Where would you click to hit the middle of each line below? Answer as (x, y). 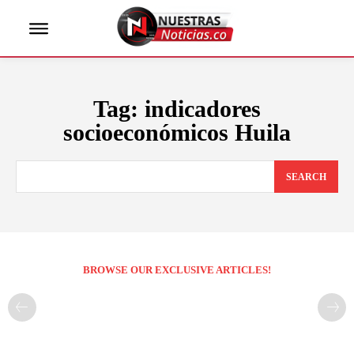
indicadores (203, 109)
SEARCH (306, 177)
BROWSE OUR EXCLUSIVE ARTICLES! (177, 269)
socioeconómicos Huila (177, 133)
